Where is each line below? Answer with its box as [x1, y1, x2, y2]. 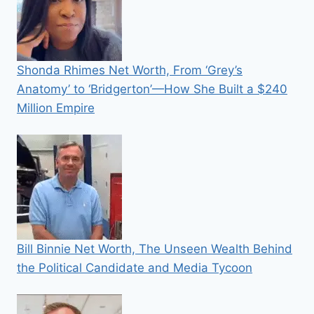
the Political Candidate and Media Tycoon [17, 261, 252, 275]
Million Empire [17, 101, 95, 115]
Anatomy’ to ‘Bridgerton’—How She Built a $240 [17, 82, 287, 96]
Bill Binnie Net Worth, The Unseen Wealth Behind [17, 242, 292, 256]
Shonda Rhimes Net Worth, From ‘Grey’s [17, 63, 243, 77]
